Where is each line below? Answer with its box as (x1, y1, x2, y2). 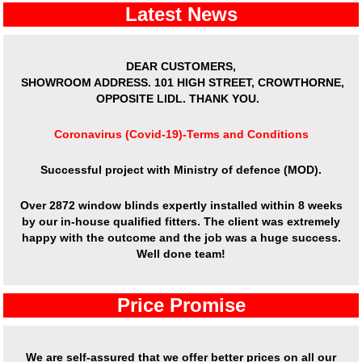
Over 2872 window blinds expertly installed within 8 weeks (19, 199, 343, 213)
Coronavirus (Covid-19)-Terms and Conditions (53, 128, 309, 141)
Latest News (124, 3, 238, 26)
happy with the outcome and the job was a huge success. (21, 231, 341, 245)
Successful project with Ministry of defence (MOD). (40, 163, 322, 177)
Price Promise (116, 294, 246, 317)
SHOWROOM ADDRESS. (18, 76, 154, 90)
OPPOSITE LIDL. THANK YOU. (96, 92, 263, 106)
